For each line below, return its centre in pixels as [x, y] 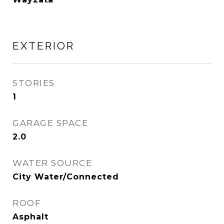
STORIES [34, 83]
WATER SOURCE [52, 163]
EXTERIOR [43, 46]
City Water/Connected [66, 177]
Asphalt [30, 217]
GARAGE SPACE [50, 123]
